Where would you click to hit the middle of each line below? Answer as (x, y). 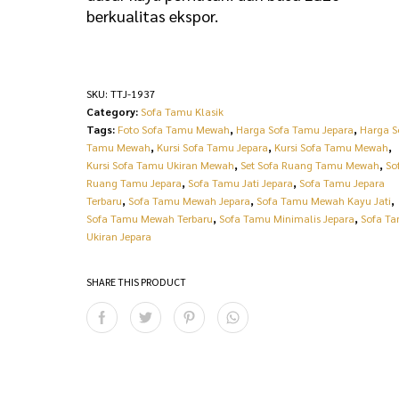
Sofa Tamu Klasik (183, 111)
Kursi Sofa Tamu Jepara (213, 147)
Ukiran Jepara (119, 236)
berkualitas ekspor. (153, 16)
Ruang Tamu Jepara (134, 183)
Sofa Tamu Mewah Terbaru (150, 218)
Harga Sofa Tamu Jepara (295, 129)
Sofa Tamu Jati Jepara (241, 183)
